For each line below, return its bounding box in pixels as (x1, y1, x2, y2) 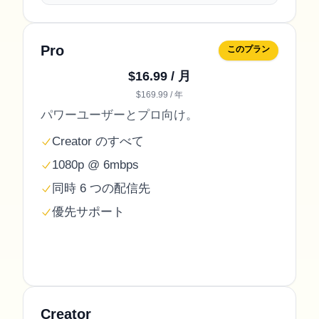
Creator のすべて (52, 135, 144, 148)
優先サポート (52, 205, 125, 219)
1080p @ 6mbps (52, 158, 139, 172)
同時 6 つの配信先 (52, 182, 150, 195)
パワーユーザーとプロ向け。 (41, 108, 198, 122)
